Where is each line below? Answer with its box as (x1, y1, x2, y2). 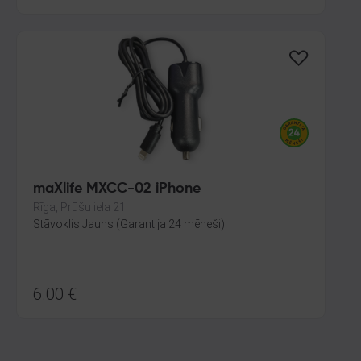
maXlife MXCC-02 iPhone (33, 181, 201, 196)
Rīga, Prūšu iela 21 (33, 201, 126, 214)
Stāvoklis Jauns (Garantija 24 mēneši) (33, 218, 225, 230)
